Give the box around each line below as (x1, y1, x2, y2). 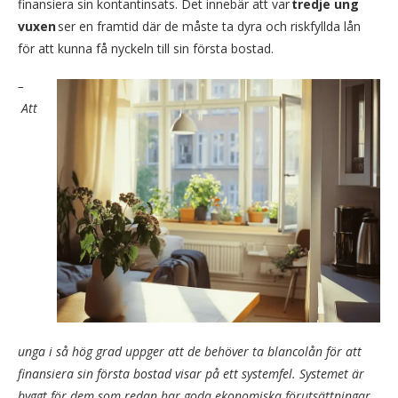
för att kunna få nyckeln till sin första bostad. (18, 40, 274, 58)
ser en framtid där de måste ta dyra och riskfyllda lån (56, 18, 361, 36)
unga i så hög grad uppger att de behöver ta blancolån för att (18, 343, 362, 361)
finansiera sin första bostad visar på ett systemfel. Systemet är (18, 365, 364, 383)
